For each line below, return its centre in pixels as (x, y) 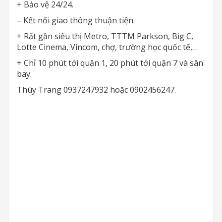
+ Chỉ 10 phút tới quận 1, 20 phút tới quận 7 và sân (110, 63)
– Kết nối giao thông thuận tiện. (76, 20)
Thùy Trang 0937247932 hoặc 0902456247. (96, 90)
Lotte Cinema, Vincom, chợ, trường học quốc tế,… (107, 47)
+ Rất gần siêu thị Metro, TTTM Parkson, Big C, (105, 36)
